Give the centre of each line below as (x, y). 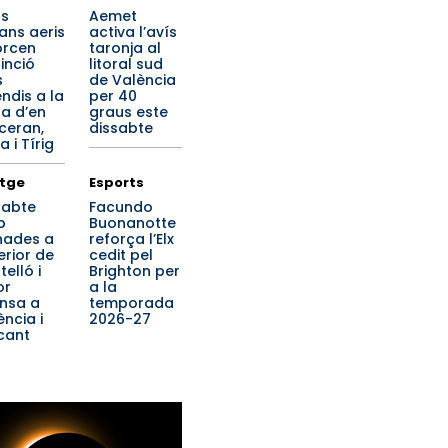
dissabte (121, 128)
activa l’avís (133, 32)
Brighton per (134, 271)
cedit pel (121, 255)
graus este (128, 112)
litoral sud (126, 64)
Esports (116, 182)
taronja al (125, 48)
